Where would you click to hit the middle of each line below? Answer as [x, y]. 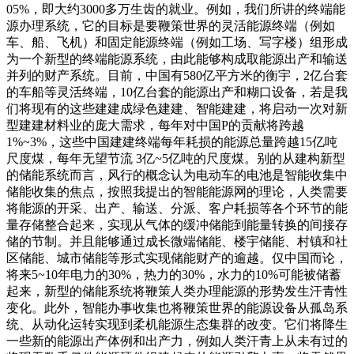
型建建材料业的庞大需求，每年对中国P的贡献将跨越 [155, 125]
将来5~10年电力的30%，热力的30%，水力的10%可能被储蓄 [174, 274]
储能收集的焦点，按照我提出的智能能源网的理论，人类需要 [177, 191]
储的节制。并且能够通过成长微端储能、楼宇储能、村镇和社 [177, 241]
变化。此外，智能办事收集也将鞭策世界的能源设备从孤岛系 [177, 307]
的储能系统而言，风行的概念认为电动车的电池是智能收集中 [177, 175]
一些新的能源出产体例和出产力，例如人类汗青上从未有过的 [177, 341]
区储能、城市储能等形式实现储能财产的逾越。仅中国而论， [177, 258]
